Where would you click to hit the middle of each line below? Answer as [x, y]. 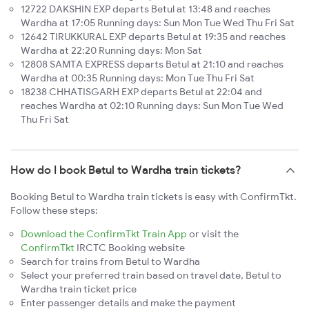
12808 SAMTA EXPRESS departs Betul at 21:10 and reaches [152, 64]
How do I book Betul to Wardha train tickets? [126, 170]
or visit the [213, 234]
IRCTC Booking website [130, 248]
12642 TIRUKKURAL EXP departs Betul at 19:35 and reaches [153, 37]
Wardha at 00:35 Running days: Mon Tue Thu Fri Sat [138, 78]
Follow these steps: [54, 211]
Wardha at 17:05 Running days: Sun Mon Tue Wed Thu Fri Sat [158, 23]
